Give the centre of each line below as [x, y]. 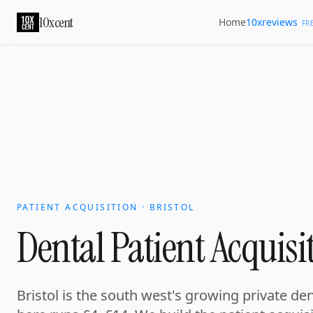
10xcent [56, 22]
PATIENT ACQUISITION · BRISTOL [106, 207]
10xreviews [271, 22]
